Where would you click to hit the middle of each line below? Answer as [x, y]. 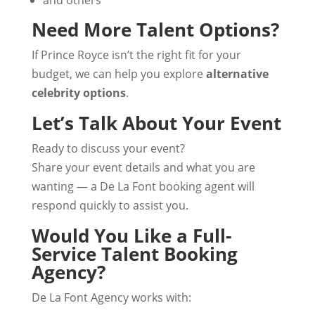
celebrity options [78, 93]
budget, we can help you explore [118, 74]
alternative [237, 74]
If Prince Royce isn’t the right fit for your [136, 55]
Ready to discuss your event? [108, 148]
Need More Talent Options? [155, 30]
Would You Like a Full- [131, 236]
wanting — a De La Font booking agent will [143, 186]
